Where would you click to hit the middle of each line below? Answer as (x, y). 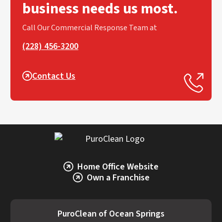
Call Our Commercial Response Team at (90, 28)
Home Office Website (118, 166)
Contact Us (54, 76)
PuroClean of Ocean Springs (111, 214)
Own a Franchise (118, 177)
